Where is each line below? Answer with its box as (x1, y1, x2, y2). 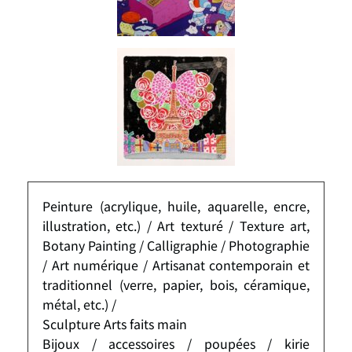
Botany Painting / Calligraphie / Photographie (42, 235, 310, 255)
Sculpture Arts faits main (42, 313, 187, 333)
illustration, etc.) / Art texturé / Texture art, (42, 215, 310, 235)
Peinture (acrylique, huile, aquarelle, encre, (42, 196, 310, 215)
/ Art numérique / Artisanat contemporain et (42, 255, 310, 274)
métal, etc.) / (42, 294, 116, 313)
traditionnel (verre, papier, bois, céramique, (42, 274, 310, 294)
